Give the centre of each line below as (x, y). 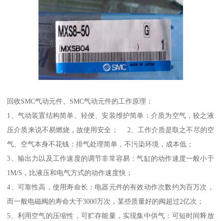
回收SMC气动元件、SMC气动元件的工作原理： (80, 101)
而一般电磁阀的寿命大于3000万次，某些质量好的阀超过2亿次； (106, 202)
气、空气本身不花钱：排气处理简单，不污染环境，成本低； (100, 144)
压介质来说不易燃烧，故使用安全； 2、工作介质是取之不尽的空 (110, 130)
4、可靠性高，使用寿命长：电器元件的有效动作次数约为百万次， (110, 187)
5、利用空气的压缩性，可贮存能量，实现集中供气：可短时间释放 (110, 216)
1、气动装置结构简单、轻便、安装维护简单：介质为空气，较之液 (110, 116)
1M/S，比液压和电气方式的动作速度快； (70, 173)
